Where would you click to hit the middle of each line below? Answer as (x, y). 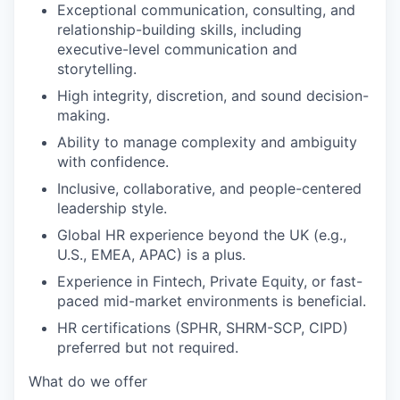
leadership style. (112, 208)
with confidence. (113, 162)
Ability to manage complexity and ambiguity (207, 142)
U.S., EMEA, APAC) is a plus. (151, 254)
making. (83, 115)
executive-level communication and (177, 49)
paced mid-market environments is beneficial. (212, 301)
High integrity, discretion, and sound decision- (213, 96)
